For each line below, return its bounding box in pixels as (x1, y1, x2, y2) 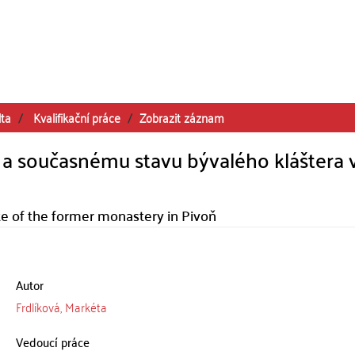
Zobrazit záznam (139, 106, 224, 128)
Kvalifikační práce (33, 106, 120, 128)
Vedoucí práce (15, 330, 90, 353)
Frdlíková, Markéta (15, 296, 107, 318)
